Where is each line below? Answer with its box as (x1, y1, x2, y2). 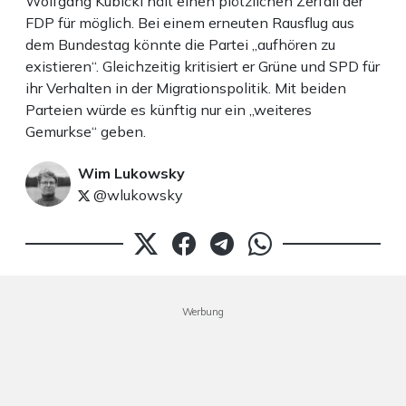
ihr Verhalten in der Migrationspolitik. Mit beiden (25, 79, 346, 98)
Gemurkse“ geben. (25, 122, 146, 141)
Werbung (182, 305, 224, 319)
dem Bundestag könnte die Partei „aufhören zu (25, 35, 335, 54)
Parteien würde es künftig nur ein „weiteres (25, 101, 312, 120)
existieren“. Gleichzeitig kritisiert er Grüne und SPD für (25, 57, 380, 76)
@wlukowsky (90, 186, 183, 205)
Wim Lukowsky (78, 164, 185, 183)
